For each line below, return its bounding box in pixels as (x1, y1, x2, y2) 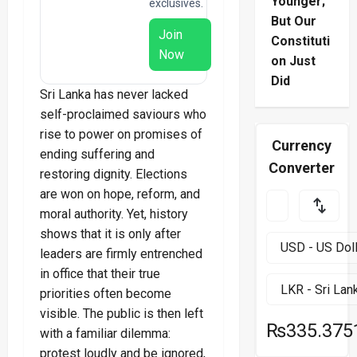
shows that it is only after (40, 226, 181, 242)
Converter (269, 159, 335, 177)
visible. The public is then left (40, 306, 203, 322)
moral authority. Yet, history (40, 206, 188, 222)
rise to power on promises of (40, 127, 202, 143)
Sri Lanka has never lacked (40, 87, 188, 103)
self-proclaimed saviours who (40, 107, 206, 123)
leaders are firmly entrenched (40, 246, 202, 262)
